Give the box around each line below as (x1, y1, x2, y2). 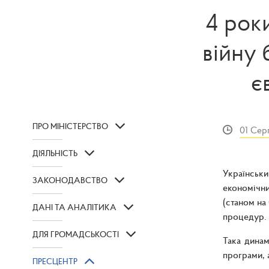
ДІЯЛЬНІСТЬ (32, 148, 77, 159)
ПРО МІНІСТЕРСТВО (32, 121, 108, 132)
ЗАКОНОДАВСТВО (32, 175, 107, 186)
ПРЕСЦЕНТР (32, 256, 77, 267)
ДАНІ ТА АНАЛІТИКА (32, 202, 116, 213)
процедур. (222, 210, 267, 223)
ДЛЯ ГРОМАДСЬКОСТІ (32, 229, 119, 240)
